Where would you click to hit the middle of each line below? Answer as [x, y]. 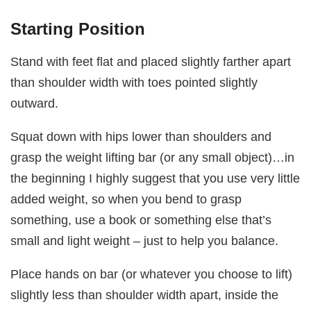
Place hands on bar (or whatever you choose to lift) [152, 274]
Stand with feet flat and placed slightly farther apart [151, 61]
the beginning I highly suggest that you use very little [155, 178]
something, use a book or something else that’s [141, 220]
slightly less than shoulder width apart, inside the [145, 295]
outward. [35, 103]
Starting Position [78, 29]
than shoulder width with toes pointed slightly [134, 82]
